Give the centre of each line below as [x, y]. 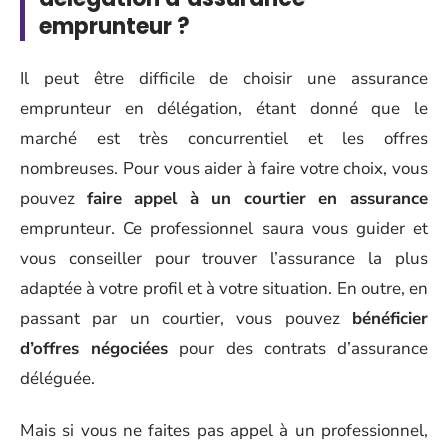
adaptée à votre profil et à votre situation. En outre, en [224, 288]
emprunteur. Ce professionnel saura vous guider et [224, 228]
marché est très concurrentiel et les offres [224, 138]
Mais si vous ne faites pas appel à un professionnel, [224, 431]
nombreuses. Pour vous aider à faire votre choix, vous [224, 168]
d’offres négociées [94, 348]
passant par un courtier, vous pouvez [186, 318]
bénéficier [390, 318]
